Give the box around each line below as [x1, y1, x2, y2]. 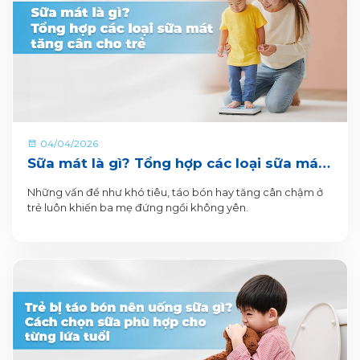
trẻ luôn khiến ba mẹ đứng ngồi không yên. [27, 202, 248, 215]
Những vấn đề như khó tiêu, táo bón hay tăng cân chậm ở [27, 186, 323, 199]
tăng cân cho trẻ [27, 175, 145, 192]
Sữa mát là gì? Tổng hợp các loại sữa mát [27, 155, 325, 172]
